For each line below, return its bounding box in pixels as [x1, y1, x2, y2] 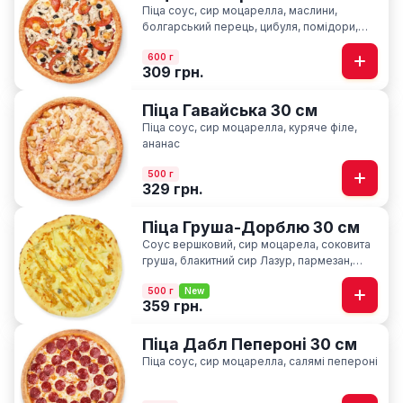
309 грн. [142, 62, 204, 81]
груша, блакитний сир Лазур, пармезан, [142, 253, 353, 267]
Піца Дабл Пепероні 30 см [142, 334, 357, 354]
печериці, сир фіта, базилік [142, 35, 285, 49]
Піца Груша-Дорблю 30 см [142, 217, 360, 237]
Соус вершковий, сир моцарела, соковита [142, 237, 371, 251]
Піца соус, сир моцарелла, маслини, [142, 3, 337, 17]
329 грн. [142, 179, 203, 198]
